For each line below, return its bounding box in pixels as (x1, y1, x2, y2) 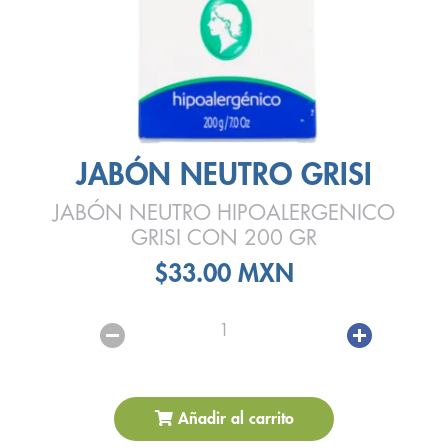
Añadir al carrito (172, 411, 294, 427)
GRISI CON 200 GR (131, 228, 317, 249)
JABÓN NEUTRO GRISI (76, 160, 372, 190)
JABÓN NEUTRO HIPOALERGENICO (53, 203, 395, 224)
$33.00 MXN (154, 261, 294, 286)
